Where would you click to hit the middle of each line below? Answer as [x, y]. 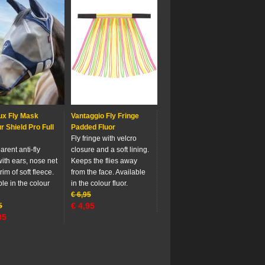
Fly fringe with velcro [104, 138]
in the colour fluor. [99, 183]
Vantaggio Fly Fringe [105, 116]
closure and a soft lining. [110, 150]
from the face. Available [108, 172]
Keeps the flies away [104, 161]
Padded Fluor [93, 127]
